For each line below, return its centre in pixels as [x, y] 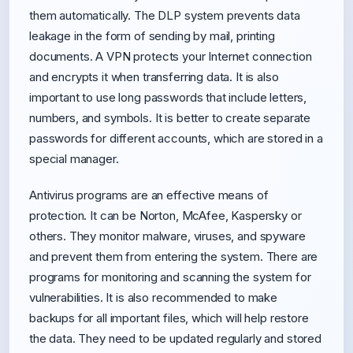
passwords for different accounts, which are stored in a [176, 138]
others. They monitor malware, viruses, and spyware [167, 236]
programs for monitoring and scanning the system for [170, 277]
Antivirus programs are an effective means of [149, 195]
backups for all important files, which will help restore [169, 318]
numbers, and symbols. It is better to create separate [170, 118]
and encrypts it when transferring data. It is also [154, 77]
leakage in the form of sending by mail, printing [152, 36]
